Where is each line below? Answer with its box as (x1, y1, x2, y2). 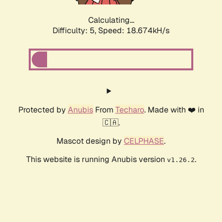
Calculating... (88, 15, 134, 26)
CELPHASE (124, 136, 164, 147)
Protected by (18, 105, 68, 115)
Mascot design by (56, 136, 124, 147)
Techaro (115, 105, 144, 115)
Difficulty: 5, (53, 25, 98, 36)
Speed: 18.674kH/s (98, 25, 169, 36)
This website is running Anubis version (26, 154, 167, 165)
